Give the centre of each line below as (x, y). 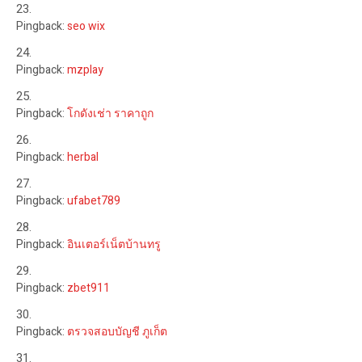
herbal (83, 157)
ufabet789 (94, 200)
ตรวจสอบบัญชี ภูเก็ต (117, 331)
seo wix (86, 26)
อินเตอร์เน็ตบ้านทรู (114, 244)
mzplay (85, 69)
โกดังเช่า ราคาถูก (110, 113)
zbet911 (88, 288)
